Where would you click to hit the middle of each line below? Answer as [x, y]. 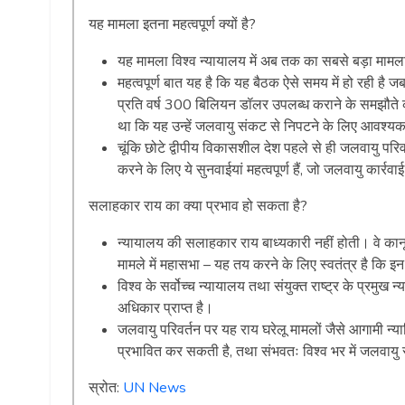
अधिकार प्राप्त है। [165, 309]
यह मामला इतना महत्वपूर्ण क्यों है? [172, 25]
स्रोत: [106, 388]
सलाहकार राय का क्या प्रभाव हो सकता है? [198, 207]
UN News [155, 388]
